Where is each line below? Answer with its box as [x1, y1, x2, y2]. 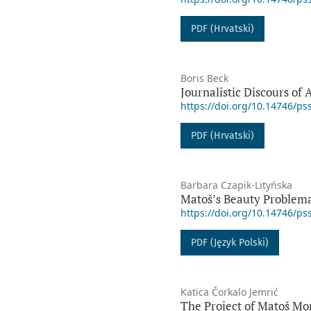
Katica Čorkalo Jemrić [180, 285, 278, 299]
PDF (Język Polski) [190, 237, 269, 249]
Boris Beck [180, 72, 228, 85]
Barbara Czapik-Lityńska [180, 178, 292, 192]
